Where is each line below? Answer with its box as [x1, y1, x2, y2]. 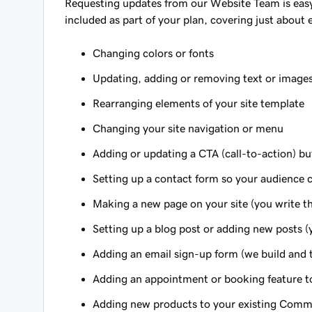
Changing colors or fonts [93, 47, 214, 58]
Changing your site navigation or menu [93, 123, 283, 134]
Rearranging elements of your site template [93, 97, 304, 109]
